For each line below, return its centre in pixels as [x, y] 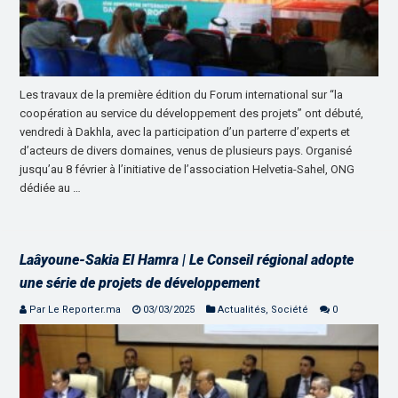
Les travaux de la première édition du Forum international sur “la [182, 94]
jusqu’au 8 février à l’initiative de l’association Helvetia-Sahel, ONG [187, 169]
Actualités [242, 309]
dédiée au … [51, 187]
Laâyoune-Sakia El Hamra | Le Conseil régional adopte [187, 259]
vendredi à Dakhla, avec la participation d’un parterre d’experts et [185, 131]
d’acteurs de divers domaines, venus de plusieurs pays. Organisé [186, 150]
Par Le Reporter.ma [76, 309]
